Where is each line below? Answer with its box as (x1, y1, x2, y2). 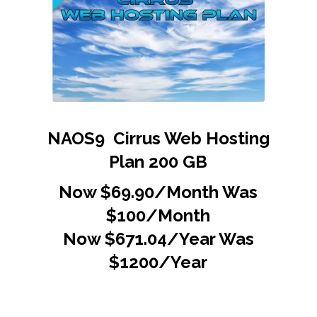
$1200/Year (109, 251, 207, 272)
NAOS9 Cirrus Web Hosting (47, 127, 270, 149)
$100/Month (106, 204, 210, 226)
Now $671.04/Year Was (62, 228, 254, 249)
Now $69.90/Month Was (59, 181, 258, 202)
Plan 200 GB (109, 151, 207, 172)
